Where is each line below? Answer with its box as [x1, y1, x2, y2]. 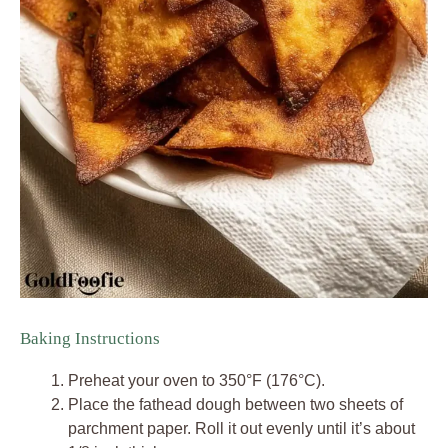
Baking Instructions [20, 328, 160, 348]
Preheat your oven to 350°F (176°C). [68, 371, 325, 389]
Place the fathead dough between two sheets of [68, 395, 403, 413]
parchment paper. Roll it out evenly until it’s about [68, 419, 415, 437]
